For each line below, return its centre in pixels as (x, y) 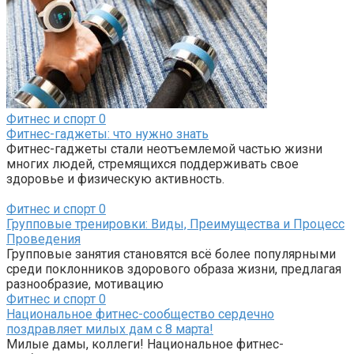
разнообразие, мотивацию (85, 284)
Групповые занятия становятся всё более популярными (171, 254)
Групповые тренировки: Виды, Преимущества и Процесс (175, 224)
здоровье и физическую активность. (115, 179)
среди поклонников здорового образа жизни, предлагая (174, 269)
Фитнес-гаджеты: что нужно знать (107, 134)
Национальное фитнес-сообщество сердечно (140, 314)
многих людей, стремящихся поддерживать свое (153, 164)
